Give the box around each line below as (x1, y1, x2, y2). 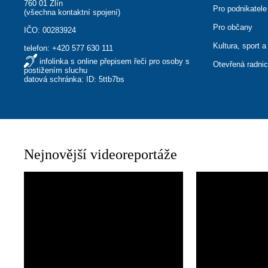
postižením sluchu (24, 66, 88, 75)
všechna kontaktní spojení (26, 8, 118, 17)
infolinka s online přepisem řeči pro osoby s (39, 57, 190, 66)
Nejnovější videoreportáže (24, 147, 178, 162)
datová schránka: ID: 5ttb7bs (24, 75, 125, 84)
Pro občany (213, 23, 253, 32)
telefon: (24, 44, 53, 53)
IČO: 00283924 (24, 26, 77, 35)
